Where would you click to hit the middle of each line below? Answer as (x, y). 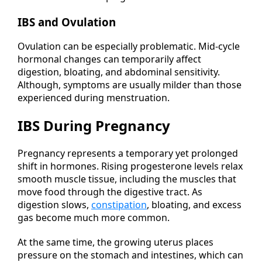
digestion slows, (54, 205)
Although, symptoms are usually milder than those (130, 85)
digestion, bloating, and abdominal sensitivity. (119, 72)
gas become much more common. (94, 218)
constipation (119, 205)
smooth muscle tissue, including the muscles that (127, 179)
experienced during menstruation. (94, 98)
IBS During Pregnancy (94, 126)
